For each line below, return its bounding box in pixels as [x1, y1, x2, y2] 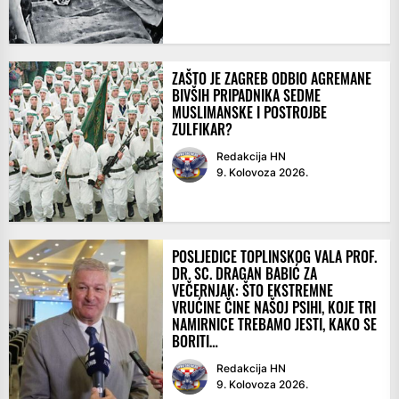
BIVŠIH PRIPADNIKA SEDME [171, 85, 321, 107]
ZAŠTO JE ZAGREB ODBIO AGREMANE [171, 68, 371, 90]
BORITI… [171, 330, 218, 353]
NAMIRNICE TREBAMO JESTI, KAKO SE [171, 313, 377, 336]
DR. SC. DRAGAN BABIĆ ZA [171, 263, 317, 285]
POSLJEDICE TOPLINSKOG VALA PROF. [171, 246, 377, 268]
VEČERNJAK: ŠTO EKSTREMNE [171, 280, 333, 302]
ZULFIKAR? [171, 118, 232, 141]
